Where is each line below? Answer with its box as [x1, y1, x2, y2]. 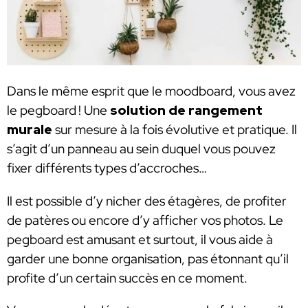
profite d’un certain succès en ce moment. [7, 269, 250, 287]
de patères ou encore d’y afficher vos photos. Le [7, 211, 283, 229]
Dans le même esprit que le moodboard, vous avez [7, 82, 296, 100]
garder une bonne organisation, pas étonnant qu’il [7, 250, 289, 267]
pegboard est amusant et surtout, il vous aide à [7, 230, 273, 248]
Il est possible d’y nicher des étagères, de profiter [7, 192, 287, 210]
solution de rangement [110, 102, 263, 120]
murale [7, 121, 52, 139]
